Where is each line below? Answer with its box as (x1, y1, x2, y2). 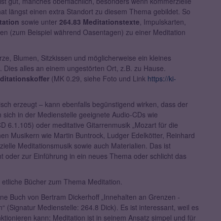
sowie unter (19, 17, 59, 27)
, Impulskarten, (140, 17, 186, 27)
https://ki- (147, 74, 176, 84)
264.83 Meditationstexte (59, 17, 140, 27)
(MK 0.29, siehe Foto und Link (49, 74, 147, 84)
